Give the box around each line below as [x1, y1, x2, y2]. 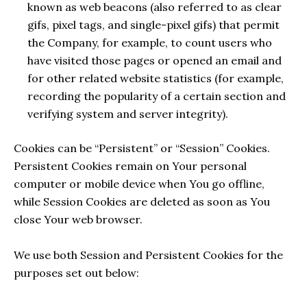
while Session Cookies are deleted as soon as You [14, 194, 270, 208]
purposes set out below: [14, 265, 139, 280]
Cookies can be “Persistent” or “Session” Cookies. [14, 140, 270, 155]
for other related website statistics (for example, [27, 71, 284, 85]
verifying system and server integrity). [27, 106, 228, 121]
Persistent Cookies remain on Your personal [14, 158, 247, 173]
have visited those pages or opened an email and [27, 53, 282, 67]
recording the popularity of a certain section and [27, 88, 286, 103]
